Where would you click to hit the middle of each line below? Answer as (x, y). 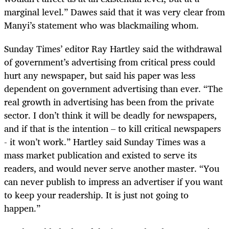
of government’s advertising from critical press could (110, 62)
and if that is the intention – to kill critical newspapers (112, 129)
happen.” (22, 208)
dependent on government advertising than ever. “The (113, 89)
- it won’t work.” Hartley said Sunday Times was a (105, 142)
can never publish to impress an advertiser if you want (113, 182)
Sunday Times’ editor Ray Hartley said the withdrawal (113, 49)
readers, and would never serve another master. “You (112, 168)
